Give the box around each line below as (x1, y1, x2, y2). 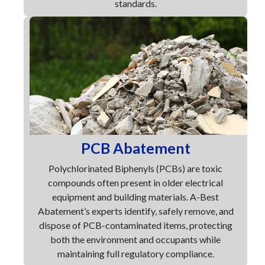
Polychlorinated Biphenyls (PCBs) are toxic (49, 163, 222, 174)
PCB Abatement (80, 139, 190, 157)
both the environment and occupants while (50, 234, 221, 245)
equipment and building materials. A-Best (52, 191, 219, 202)
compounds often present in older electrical (48, 177, 223, 188)
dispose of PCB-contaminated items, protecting (38, 219, 232, 231)
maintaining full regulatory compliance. (57, 248, 214, 259)
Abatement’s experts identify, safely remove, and (37, 205, 234, 216)
